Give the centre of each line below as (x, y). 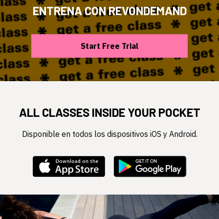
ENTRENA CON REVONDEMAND (109, 11)
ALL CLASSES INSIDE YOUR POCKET (109, 112)
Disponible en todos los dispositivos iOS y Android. (109, 134)
